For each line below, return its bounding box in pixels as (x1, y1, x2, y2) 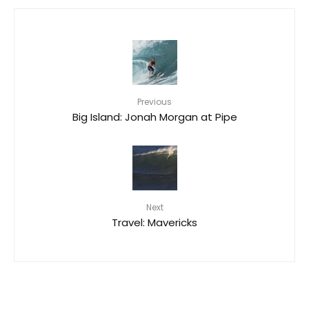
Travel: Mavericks (112, 214, 197, 229)
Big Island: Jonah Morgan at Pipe (72, 108, 237, 123)
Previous (137, 95, 172, 108)
